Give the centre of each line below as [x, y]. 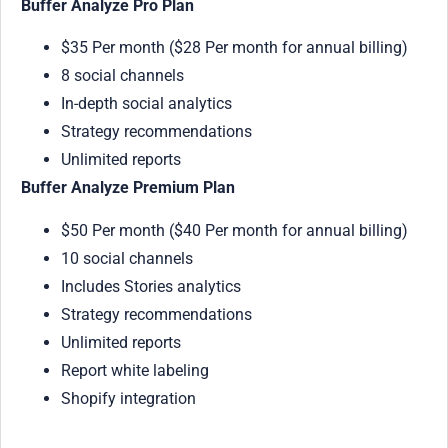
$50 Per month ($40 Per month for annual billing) [234, 230]
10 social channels [127, 258]
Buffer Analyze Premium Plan [128, 188]
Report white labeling [135, 370]
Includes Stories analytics [151, 286]
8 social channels [122, 76]
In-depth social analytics [146, 104]
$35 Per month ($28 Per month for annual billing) [234, 48]
